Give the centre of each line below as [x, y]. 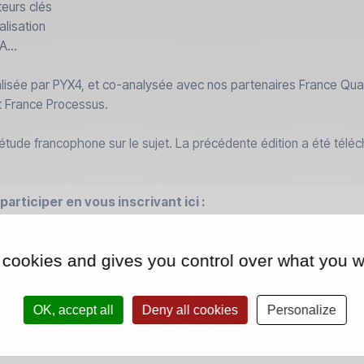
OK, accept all [73, 310]
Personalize [301, 310]
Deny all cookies [190, 310]
